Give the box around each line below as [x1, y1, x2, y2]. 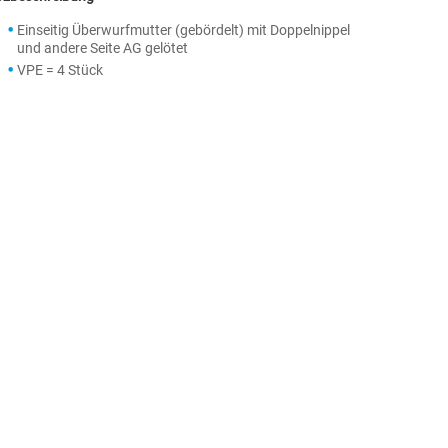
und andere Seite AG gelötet [17, 40, 188, 56]
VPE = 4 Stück [17, 62, 103, 78]
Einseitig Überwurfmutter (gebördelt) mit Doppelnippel [17, 22, 350, 38]
